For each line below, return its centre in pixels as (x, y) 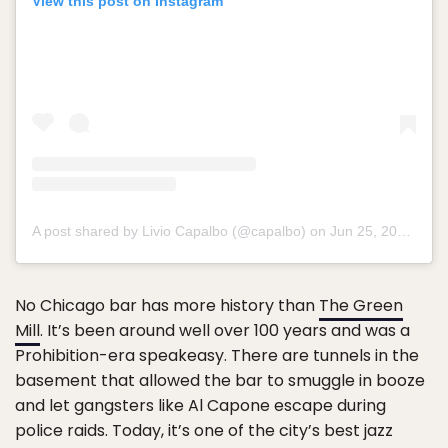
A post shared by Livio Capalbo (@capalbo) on (181, 231)
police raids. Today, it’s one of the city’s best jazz (204, 431)
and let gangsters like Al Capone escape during (200, 406)
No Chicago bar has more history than (167, 306)
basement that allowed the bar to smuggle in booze (220, 381)
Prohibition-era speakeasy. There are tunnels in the (217, 356)
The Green (361, 306)
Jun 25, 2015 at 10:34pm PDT (363, 231)
